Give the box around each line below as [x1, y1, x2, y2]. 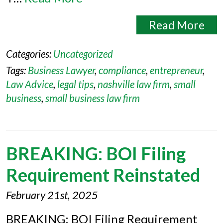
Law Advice [6, 78, 53, 90]
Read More [149, 18, 205, 32]
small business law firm [45, 92, 140, 104]
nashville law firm [98, 78, 170, 90]
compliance [99, 64, 146, 76]
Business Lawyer [28, 64, 95, 76]
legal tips [57, 78, 94, 90]
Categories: [6, 48, 53, 60]
